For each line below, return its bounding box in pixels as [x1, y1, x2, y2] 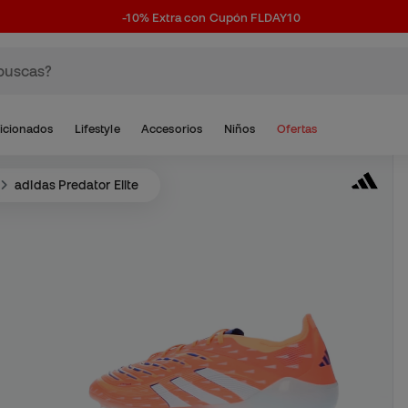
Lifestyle [74, 122, 120, 136]
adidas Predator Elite [15, 178, 138, 192]
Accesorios [141, 122, 202, 136]
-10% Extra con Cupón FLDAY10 [122, 11, 301, 25]
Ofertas [276, 122, 318, 136]
